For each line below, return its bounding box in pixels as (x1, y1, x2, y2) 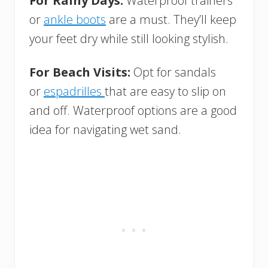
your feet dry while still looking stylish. (29, 30, 229, 47)
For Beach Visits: (29, 63, 133, 80)
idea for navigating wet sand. (29, 121, 181, 138)
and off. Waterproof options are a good (29, 102, 237, 118)
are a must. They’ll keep (106, 11, 236, 28)
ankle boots (44, 11, 106, 28)
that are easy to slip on (105, 83, 226, 99)
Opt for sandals (133, 63, 216, 80)
